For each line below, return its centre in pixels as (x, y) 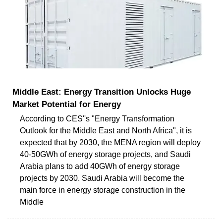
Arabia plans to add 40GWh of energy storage (100, 166)
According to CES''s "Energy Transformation (97, 118)
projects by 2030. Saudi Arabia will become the (102, 178)
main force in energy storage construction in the (103, 190)
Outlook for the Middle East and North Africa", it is (106, 130)
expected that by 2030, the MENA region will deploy (110, 142)
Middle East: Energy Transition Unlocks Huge (102, 92)
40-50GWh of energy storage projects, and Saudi (105, 154)
